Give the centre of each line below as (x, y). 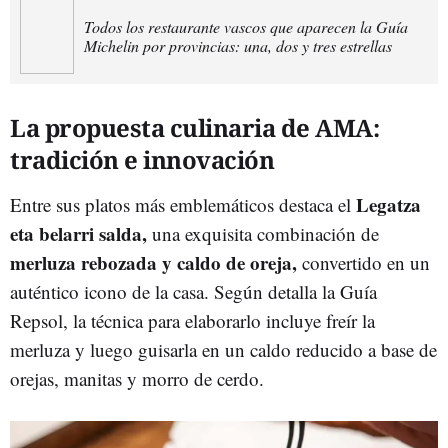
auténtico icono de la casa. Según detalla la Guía (193, 291)
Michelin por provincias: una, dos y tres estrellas (238, 46)
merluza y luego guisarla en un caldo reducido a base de (223, 349)
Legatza (388, 204)
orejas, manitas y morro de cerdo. (137, 378)
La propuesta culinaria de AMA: (194, 127)
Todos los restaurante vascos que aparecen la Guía (246, 27)
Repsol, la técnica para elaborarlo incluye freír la (192, 320)
